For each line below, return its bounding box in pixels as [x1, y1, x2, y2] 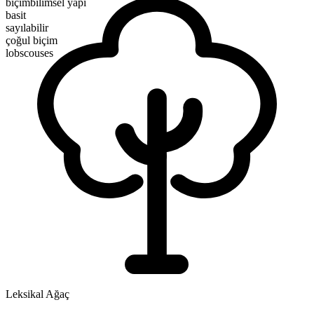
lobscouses [6, 47, 53, 60]
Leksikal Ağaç [6, 288, 69, 301]
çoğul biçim [6, 34, 57, 47]
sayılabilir [6, 22, 48, 34]
